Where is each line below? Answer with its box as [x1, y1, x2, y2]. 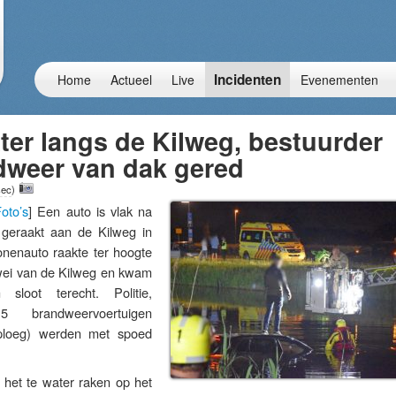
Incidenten [214, 70, 281, 89]
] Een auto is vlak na [28, 202, 153, 220]
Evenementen [301, 71, 378, 88]
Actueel [110, 71, 152, 88]
